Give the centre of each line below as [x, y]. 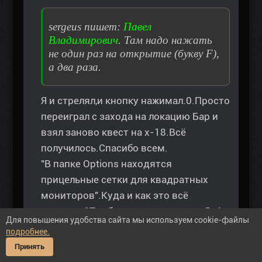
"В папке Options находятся [106, 164]
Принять [30, 247]
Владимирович [83, 40]
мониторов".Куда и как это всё [115, 196]
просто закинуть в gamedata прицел [127, 227]
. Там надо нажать [165, 40]
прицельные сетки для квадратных [125, 180]
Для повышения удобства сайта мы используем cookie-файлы [127, 220]
